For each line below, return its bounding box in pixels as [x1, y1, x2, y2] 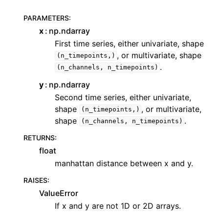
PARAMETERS [23, 13, 69, 22]
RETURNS [23, 133, 55, 142]
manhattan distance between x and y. [55, 158, 193, 168]
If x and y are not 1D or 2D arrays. [55, 200, 181, 211]
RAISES [23, 175, 47, 184]
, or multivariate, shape [117, 50, 202, 60]
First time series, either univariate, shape [55, 38, 204, 48]
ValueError [39, 188, 78, 198]
